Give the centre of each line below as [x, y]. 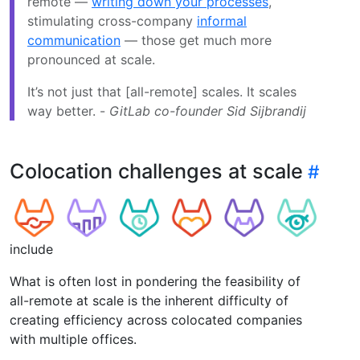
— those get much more [196, 41]
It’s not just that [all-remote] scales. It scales [162, 92]
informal [222, 21]
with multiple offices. [73, 340]
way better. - [68, 111]
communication [74, 41]
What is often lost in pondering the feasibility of [155, 282]
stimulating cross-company [112, 21]
